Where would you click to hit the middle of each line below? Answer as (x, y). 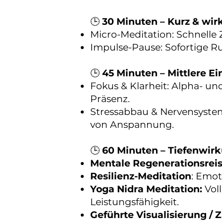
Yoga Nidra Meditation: (147, 189)
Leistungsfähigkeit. (135, 202)
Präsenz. (110, 99)
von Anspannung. (132, 125)
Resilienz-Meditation (141, 176)
